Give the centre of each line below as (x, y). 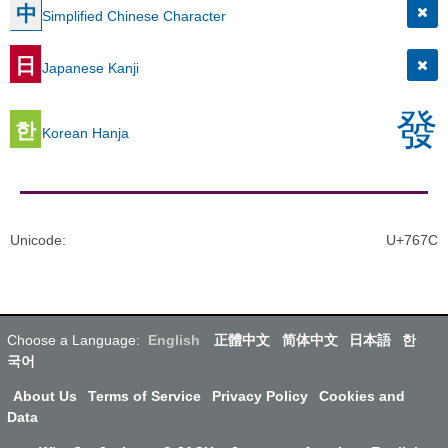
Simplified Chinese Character (134, 15)
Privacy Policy (259, 395)
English (174, 339)
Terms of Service (144, 395)
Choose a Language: (73, 339)
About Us (44, 395)
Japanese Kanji (90, 67)
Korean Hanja (85, 132)
